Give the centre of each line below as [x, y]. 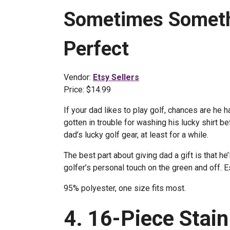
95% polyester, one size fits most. [125, 188]
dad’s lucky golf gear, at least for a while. [136, 135]
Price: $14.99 [87, 90]
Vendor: [78, 77]
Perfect [96, 49]
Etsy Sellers [116, 77]
